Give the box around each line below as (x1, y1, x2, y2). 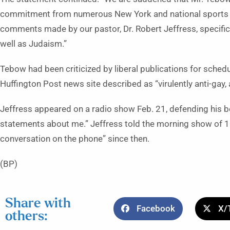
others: (5, 209, 47, 223)
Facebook (137, 203, 176, 214)
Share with (5, 197, 71, 210)
